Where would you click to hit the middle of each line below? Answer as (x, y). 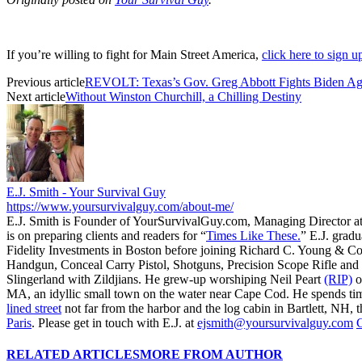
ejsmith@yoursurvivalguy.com (275, 322)
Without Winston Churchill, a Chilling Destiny (183, 96)
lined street (34, 308)
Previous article (46, 82)
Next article (36, 96)
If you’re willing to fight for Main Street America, (134, 54)
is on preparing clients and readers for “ (106, 235)
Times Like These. (253, 235)
